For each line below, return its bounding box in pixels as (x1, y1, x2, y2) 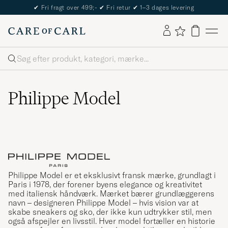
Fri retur (104, 4, 133, 11)
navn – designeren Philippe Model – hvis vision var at (8, 197, 198, 208)
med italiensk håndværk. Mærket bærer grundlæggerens (8, 188, 214, 198)
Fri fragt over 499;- (39, 4, 100, 11)
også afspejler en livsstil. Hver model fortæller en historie (8, 215, 215, 226)
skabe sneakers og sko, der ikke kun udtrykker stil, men (8, 206, 212, 217)
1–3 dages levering (138, 4, 194, 11)
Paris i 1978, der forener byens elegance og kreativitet (8, 179, 202, 189)
